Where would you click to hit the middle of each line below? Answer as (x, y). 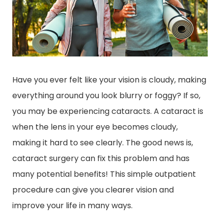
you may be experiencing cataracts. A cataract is (108, 111)
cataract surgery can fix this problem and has (101, 158)
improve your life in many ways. (72, 205)
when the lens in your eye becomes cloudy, (95, 127)
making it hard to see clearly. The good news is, (103, 142)
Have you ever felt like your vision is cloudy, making (109, 80)
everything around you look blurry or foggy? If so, (106, 95)
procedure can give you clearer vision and (93, 190)
